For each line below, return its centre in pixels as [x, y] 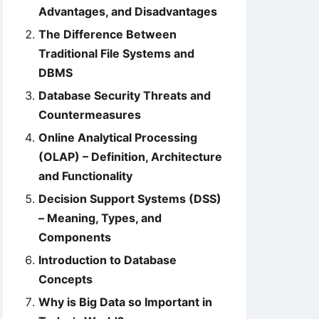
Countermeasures [90, 115]
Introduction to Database [108, 260]
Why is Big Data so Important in [125, 302]
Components [75, 237]
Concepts [66, 279]
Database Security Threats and [125, 95]
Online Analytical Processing [118, 137]
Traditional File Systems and [116, 53]
